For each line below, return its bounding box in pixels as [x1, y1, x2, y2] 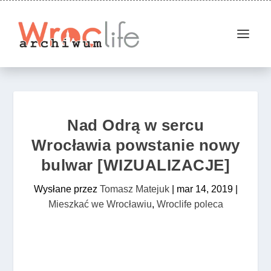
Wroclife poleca [156, 199, 223, 209]
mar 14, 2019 [176, 184, 233, 194]
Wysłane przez [33, 184, 100, 194]
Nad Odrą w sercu [67, 116, 204, 134]
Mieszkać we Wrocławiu [48, 199, 152, 209]
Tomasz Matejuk [99, 184, 169, 194]
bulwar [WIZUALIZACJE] [41, 156, 230, 174]
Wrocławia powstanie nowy [31, 136, 240, 154]
